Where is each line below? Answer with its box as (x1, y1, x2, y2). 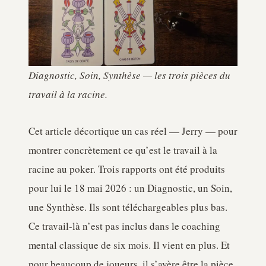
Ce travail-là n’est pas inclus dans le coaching (28, 219, 220, 233)
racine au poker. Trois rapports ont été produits (28, 162, 225, 176)
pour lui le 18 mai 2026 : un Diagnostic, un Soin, (28, 181, 232, 195)
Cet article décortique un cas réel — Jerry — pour (28, 124, 237, 138)
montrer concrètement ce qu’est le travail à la (28, 143, 217, 157)
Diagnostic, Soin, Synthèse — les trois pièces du (28, 68, 230, 82)
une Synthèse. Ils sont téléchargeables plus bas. (28, 200, 227, 214)
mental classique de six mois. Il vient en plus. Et (28, 238, 230, 252)
